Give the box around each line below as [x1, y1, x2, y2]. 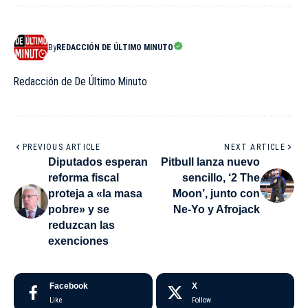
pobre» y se [48, 203, 109, 215]
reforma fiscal [48, 171, 119, 184]
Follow [191, 295, 211, 305]
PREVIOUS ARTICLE [23, 142, 101, 152]
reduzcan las [48, 219, 115, 231]
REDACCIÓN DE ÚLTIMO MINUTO [56, 42, 173, 52]
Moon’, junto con [173, 187, 260, 199]
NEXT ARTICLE [224, 142, 285, 152]
